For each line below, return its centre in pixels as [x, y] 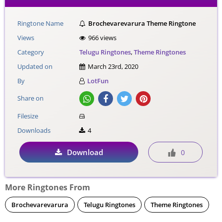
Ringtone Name [41, 24]
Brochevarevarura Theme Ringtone [142, 24]
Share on [31, 98]
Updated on [35, 67]
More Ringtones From [48, 188]
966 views [103, 38]
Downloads [34, 131]
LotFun [98, 81]
